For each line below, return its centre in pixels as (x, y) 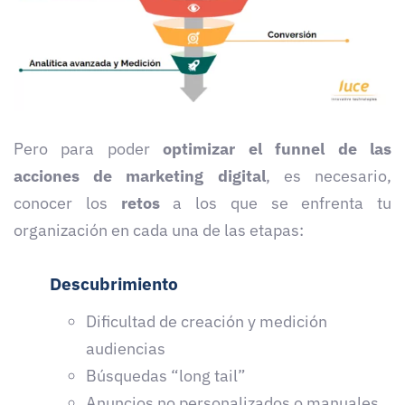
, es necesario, (329, 175)
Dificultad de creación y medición (207, 322)
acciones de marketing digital (140, 175)
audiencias (126, 349)
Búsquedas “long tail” (168, 376)
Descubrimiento (114, 283)
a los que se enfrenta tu (282, 202)
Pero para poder (89, 148)
